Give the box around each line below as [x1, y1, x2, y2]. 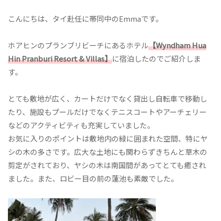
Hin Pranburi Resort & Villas [8, 53, 105, 64]
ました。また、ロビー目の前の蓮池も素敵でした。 [8, 173, 178, 184]
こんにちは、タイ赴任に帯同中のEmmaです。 [8, 13, 163, 24]
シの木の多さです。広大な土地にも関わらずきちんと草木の [8, 146, 207, 157]
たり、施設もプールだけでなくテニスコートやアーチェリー [8, 106, 207, 117]
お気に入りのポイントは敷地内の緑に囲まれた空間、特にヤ [8, 133, 208, 144]
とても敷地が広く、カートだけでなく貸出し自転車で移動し [8, 93, 207, 104]
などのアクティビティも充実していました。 [8, 119, 154, 130]
